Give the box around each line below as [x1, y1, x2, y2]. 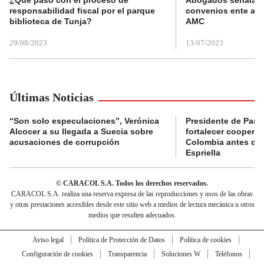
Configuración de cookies [21, 249, 93, 258]
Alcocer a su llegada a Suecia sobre [9, 126, 153, 136]
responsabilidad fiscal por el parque [9, 5, 155, 15]
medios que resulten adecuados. [88, 210, 176, 219]
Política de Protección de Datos [78, 235, 165, 244]
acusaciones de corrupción [9, 137, 120, 147]
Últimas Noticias [9, 90, 94, 104]
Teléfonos [214, 249, 242, 258]
